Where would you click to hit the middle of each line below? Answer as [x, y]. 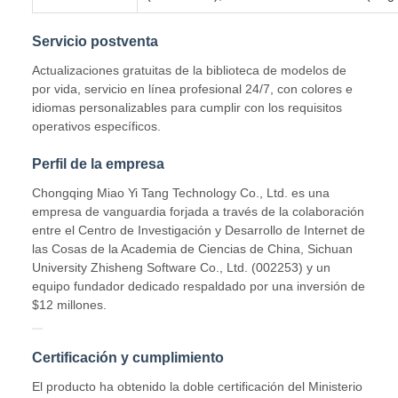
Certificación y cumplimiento [128, 358]
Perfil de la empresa [98, 164]
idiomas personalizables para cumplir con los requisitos [187, 108]
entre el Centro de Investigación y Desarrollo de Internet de [199, 231]
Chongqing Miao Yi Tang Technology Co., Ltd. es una [181, 193]
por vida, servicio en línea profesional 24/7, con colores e [192, 89]
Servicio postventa [95, 42]
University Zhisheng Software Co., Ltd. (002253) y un [181, 268]
